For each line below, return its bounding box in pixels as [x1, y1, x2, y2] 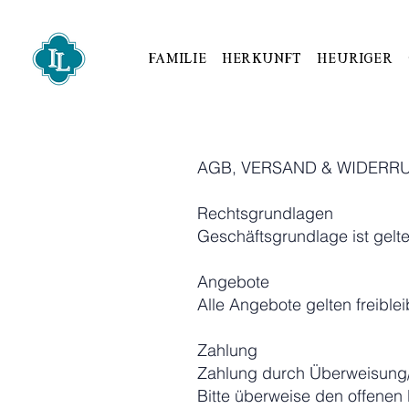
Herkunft [221, 51, 303, 66]
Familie [149, 51, 207, 66]
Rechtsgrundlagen [197, 203, 333, 224]
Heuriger [317, 51, 393, 66]
